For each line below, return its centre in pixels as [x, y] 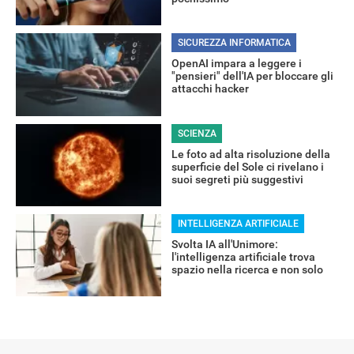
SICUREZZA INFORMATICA [234, 43]
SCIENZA [197, 133]
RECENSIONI [36, 47]
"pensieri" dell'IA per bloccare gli [252, 76]
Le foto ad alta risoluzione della [250, 154]
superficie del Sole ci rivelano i [247, 166]
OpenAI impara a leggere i [236, 64]
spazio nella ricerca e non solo [247, 269]
